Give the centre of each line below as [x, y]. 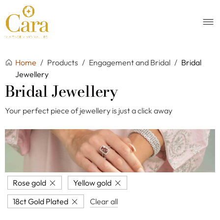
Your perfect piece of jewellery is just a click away [89, 111]
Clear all [104, 201]
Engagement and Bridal [130, 62]
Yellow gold [92, 182]
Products [63, 62]
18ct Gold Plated [41, 201]
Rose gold [29, 182]
